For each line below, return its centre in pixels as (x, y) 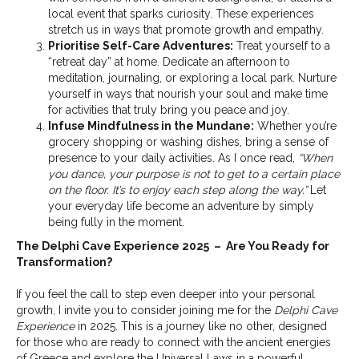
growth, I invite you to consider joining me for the (145, 311)
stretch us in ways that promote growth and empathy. (186, 30)
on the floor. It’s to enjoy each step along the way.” (177, 190)
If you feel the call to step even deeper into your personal (165, 294)
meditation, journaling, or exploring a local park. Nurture (192, 78)
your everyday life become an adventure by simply (181, 206)
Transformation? (64, 262)
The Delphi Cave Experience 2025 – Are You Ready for (173, 246)
